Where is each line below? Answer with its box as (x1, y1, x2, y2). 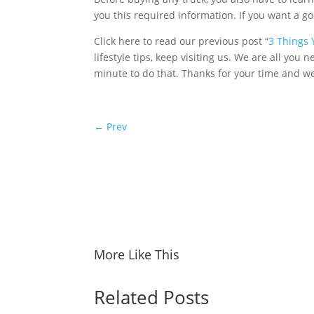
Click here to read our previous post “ (94, 34, 269, 48)
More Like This (94, 245, 180, 263)
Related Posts (94, 285, 210, 310)
